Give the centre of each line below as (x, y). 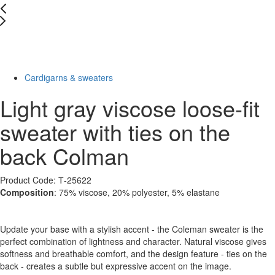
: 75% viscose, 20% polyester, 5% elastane (137, 192)
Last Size (137, 50)
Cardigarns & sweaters (69, 78)
